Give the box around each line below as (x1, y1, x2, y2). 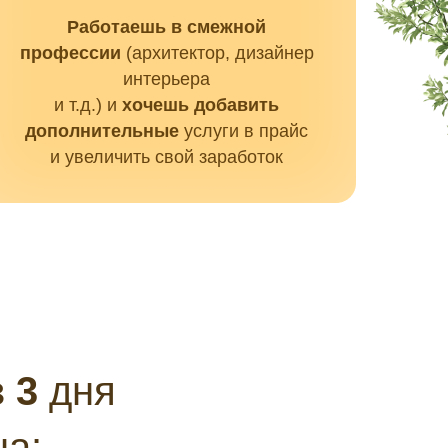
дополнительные (25, 121, 184, 141)
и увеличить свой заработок (50, 147, 283, 167)
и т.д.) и (54, 95, 122, 115)
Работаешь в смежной (67, 17, 266, 37)
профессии (19, 43, 121, 63)
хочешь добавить (122, 95, 279, 115)
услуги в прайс (184, 121, 308, 141)
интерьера (123, 69, 210, 89)
